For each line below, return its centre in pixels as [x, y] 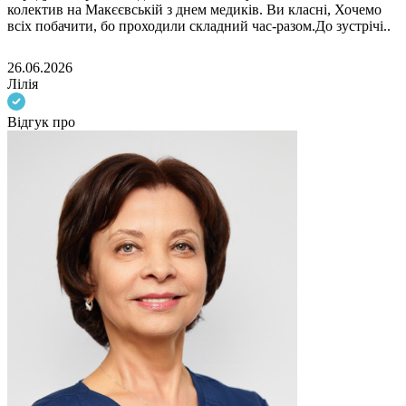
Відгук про [41, 122]
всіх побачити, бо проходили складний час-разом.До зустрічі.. [199, 26]
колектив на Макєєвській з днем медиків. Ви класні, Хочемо [194, 10]
